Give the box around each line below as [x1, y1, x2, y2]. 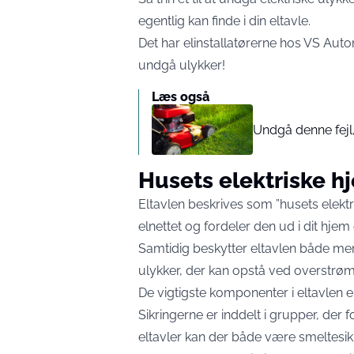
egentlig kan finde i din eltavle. [138, 13, 311, 28]
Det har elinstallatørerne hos [138, 36, 303, 51]
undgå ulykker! [138, 58, 225, 73]
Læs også [152, 89, 209, 104]
